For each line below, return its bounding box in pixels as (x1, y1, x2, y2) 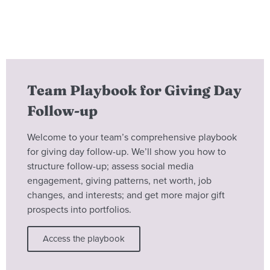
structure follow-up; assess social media (27, 160, 193, 173)
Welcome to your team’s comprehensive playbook (27, 131, 237, 144)
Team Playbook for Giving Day (27, 82, 242, 99)
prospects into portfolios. (27, 204, 131, 216)
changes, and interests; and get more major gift (27, 189, 225, 202)
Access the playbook (43, 233, 125, 245)
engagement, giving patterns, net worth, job (27, 175, 212, 187)
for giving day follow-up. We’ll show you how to (27, 146, 226, 159)
